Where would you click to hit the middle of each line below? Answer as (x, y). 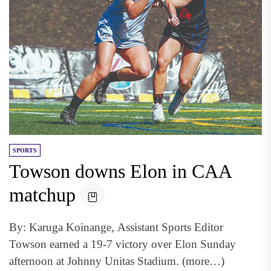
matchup (42, 195)
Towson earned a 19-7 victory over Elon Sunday (122, 244)
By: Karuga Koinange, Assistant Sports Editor (118, 227)
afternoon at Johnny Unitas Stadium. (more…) (117, 261)
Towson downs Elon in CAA (121, 171)
